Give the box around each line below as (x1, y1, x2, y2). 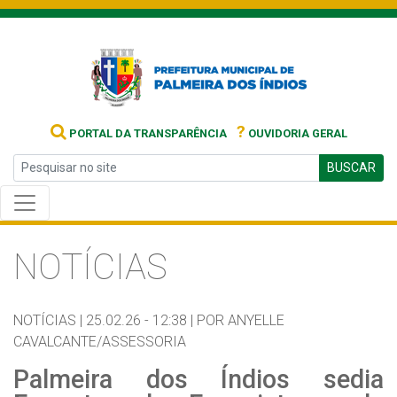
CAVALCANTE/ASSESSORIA (13, 333, 186, 350)
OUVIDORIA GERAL (245, 127, 347, 140)
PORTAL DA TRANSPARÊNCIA (66, 127, 227, 140)
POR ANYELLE (197, 312, 284, 329)
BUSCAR (327, 160, 376, 175)
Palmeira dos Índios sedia (13, 364, 384, 394)
